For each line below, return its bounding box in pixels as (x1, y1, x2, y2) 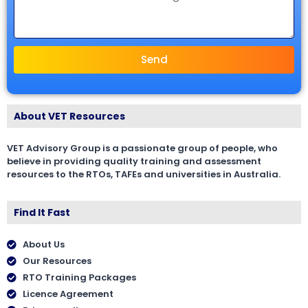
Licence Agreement (22, 287, 113, 301)
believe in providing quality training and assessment (7, 154, 261, 168)
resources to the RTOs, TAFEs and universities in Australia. (7, 167, 280, 181)
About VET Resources (14, 109, 125, 123)
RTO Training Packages (22, 271, 136, 285)
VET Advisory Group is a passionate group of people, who (7, 141, 278, 155)
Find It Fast (14, 206, 70, 220)
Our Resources (22, 254, 91, 268)
